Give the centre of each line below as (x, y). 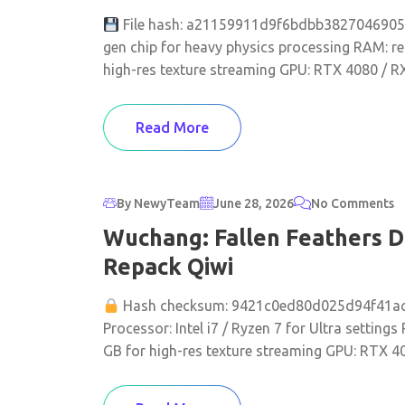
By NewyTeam (158, 203)
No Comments (353, 203)
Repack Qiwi (168, 267)
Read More (172, 127)
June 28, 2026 (254, 203)
